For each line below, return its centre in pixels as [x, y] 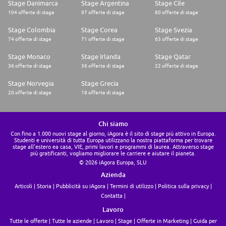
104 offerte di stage [31, 12]
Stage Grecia [100, 83]
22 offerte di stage [176, 66]
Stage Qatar [173, 57]
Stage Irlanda [101, 57]
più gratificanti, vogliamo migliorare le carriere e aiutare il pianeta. [113, 153]
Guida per [205, 221]
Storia [44, 186]
